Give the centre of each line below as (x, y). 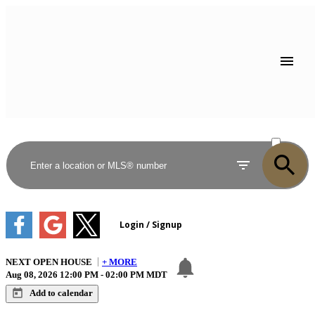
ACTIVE (289, 129)
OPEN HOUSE (63, 262)
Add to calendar (61, 293)
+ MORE (120, 262)
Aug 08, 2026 (32, 275)
